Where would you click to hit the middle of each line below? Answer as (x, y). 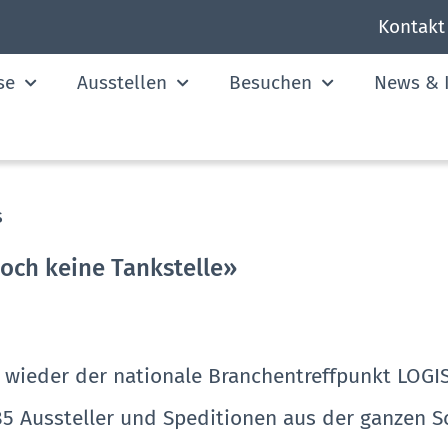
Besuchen (270, 82)
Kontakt (411, 26)
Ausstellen (121, 82)
